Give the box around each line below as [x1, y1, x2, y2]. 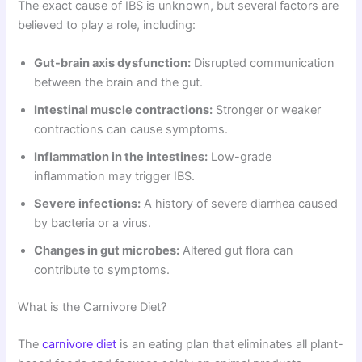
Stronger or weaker [213, 102, 322, 117]
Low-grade [208, 149, 272, 164]
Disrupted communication [191, 55, 335, 70]
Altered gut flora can [179, 242, 294, 258]
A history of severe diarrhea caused [141, 196, 339, 211]
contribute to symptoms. [34, 262, 170, 277]
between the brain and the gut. [34, 74, 204, 90]
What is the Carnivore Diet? [18, 299, 167, 314]
